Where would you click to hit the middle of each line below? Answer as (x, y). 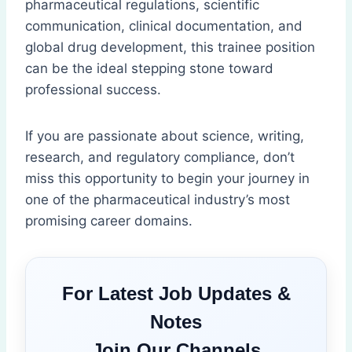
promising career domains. (109, 221)
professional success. (93, 90)
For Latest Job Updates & (176, 294)
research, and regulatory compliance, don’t (160, 158)
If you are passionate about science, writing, (165, 136)
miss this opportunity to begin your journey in (167, 179)
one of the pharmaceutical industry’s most (158, 200)
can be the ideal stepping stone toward (149, 69)
